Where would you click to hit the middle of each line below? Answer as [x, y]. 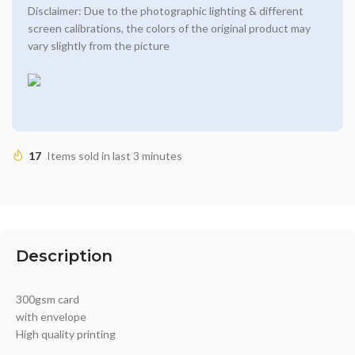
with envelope [51, 317]
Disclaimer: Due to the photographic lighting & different [166, 11]
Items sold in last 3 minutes [115, 156]
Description [64, 256]
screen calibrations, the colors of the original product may [169, 28]
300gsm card [48, 299]
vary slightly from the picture [99, 46]
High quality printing [66, 334]
